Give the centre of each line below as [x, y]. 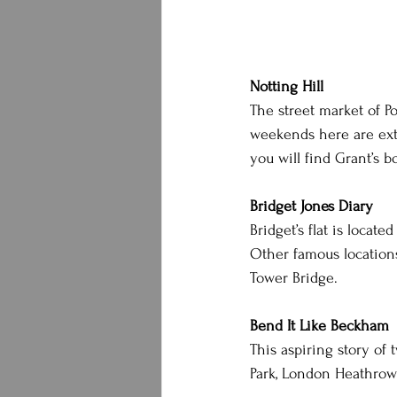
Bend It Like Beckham [319, 326]
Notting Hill [287, 86]
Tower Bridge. [294, 278]
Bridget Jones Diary [311, 206]
